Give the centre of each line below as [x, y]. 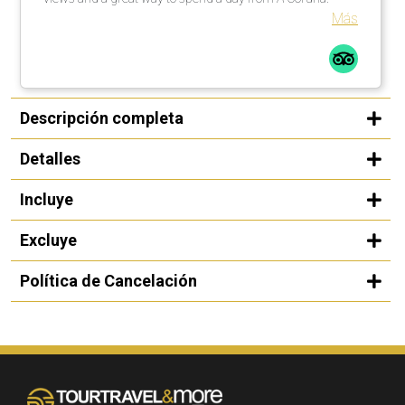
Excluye [48, 240]
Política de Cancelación [108, 280]
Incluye [47, 199]
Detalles [50, 158]
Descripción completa [102, 118]
